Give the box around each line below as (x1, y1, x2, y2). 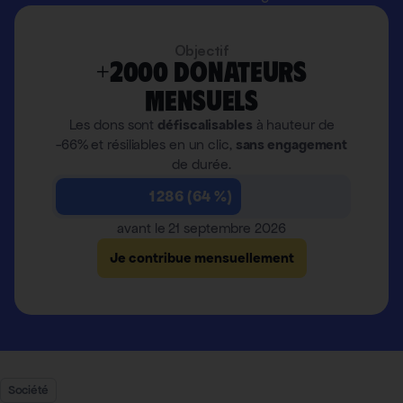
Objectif (174, 40, 229, 59)
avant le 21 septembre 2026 (117, 219, 286, 237)
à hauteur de (252, 115, 335, 133)
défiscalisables (157, 115, 253, 133)
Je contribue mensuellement (109, 248, 294, 266)
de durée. (172, 155, 231, 173)
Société (8, 382, 49, 399)
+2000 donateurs (96, 55, 307, 87)
